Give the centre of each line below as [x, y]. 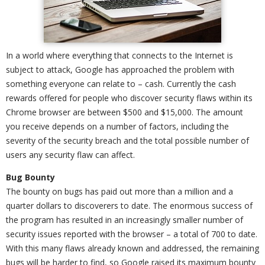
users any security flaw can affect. [70, 155]
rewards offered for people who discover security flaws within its [129, 98]
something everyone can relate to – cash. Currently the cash [121, 84]
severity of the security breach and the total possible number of [127, 140]
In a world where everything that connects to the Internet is [119, 55]
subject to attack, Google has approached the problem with [120, 70]
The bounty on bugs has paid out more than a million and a [119, 191]
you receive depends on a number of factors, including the [117, 126]
